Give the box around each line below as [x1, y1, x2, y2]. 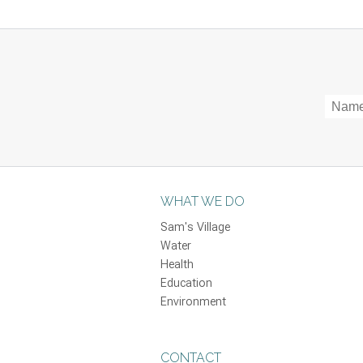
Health [160, 258, 194, 272]
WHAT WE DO [160, 194, 246, 210]
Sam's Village [160, 220, 231, 235]
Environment [160, 295, 227, 310]
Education [160, 276, 213, 291]
